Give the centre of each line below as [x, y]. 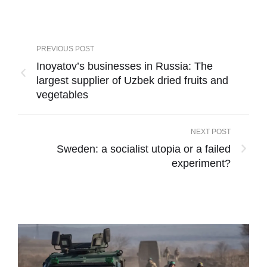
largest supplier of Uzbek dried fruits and [132, 81]
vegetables [62, 95]
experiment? [201, 164]
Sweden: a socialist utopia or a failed [144, 149]
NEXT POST [211, 132]
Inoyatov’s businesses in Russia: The [125, 66]
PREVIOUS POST [65, 49]
